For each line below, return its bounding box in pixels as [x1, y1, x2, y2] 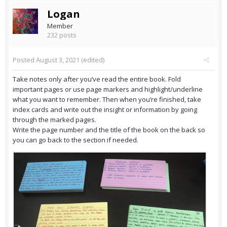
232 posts [47, 30, 77, 40]
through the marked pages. [13, 115, 98, 125]
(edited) [80, 55, 104, 65]
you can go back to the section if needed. [13, 135, 138, 145]
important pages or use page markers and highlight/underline [13, 85, 203, 94]
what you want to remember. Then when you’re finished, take [13, 95, 201, 104]
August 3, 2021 [36, 55, 80, 65]
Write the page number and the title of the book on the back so [13, 125, 205, 135]
